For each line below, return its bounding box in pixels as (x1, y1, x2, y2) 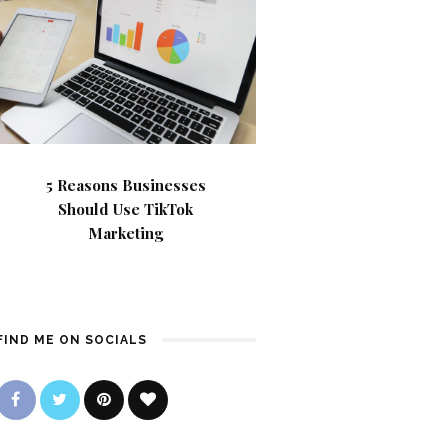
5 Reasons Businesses (45, 175, 206, 195)
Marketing (88, 223, 164, 243)
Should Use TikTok (58, 199, 194, 219)
